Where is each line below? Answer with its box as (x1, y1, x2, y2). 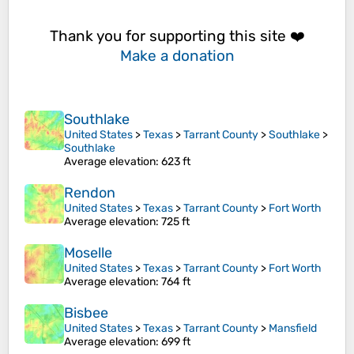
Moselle (64, 244, 112, 262)
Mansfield (269, 322, 317, 336)
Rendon (64, 184, 115, 202)
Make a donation (119, 46, 235, 65)
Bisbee (64, 304, 108, 322)
